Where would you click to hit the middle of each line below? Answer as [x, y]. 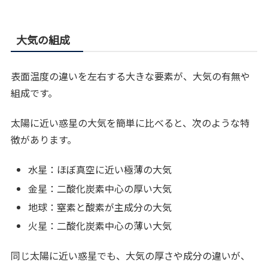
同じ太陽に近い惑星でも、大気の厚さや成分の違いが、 [131, 256]
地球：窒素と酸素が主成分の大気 [100, 207]
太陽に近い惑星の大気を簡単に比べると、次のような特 [130, 122]
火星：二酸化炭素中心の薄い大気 [100, 225]
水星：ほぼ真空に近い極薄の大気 [100, 170]
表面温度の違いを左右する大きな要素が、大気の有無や [131, 76]
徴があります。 [44, 139]
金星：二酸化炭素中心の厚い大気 [100, 188]
